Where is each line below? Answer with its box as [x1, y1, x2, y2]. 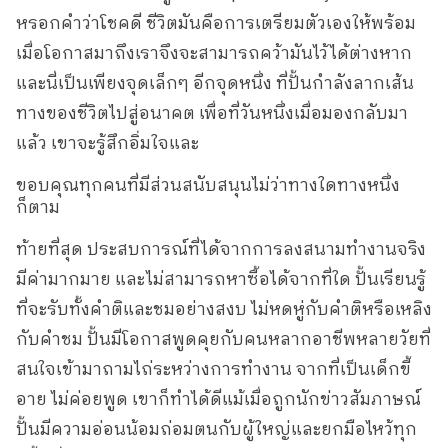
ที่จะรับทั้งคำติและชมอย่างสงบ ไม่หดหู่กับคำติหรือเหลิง [16, 295, 432, 324]
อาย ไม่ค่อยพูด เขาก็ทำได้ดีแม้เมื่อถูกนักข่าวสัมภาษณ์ [16, 385, 421, 414]
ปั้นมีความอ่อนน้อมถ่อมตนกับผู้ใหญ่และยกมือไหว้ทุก [16, 415, 417, 444]
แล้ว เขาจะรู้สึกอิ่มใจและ [16, 129, 199, 158]
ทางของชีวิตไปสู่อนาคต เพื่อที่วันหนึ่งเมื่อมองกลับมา [16, 99, 408, 128]
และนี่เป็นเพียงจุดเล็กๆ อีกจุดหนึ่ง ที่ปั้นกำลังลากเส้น [16, 69, 414, 98]
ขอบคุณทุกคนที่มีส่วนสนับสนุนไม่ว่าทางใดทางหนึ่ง [16, 171, 400, 200]
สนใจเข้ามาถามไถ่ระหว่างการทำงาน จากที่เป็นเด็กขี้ [16, 355, 411, 384]
